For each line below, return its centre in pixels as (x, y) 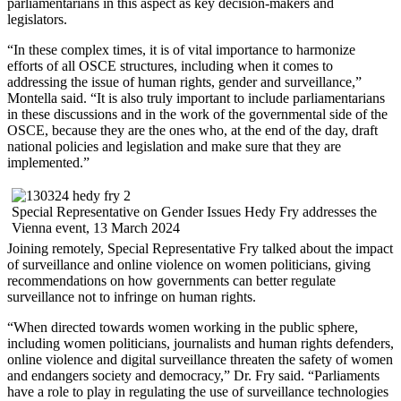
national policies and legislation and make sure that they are (174, 146)
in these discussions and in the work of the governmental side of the (197, 114)
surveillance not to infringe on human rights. (132, 296)
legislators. (37, 19)
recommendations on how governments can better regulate (171, 280)
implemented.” (48, 162)
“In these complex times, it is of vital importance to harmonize (181, 49)
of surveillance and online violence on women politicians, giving (189, 264)
